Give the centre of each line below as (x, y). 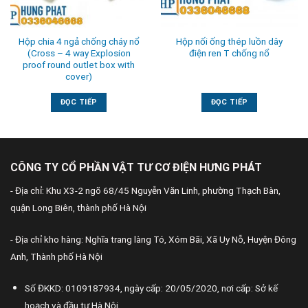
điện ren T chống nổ (229, 53)
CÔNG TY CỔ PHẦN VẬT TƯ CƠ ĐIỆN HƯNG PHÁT (136, 168)
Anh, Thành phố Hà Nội (56, 256)
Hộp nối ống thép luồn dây (229, 42)
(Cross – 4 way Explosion (79, 53)
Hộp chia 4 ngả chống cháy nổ (79, 42)
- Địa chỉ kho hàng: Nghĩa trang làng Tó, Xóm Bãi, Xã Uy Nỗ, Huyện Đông (153, 239)
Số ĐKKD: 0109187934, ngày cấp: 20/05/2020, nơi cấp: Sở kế (151, 288)
